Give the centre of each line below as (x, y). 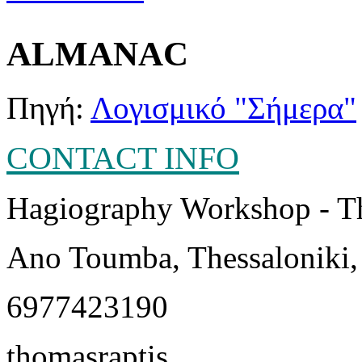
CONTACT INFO (123, 158)
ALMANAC (97, 53)
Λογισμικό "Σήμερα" (223, 107)
